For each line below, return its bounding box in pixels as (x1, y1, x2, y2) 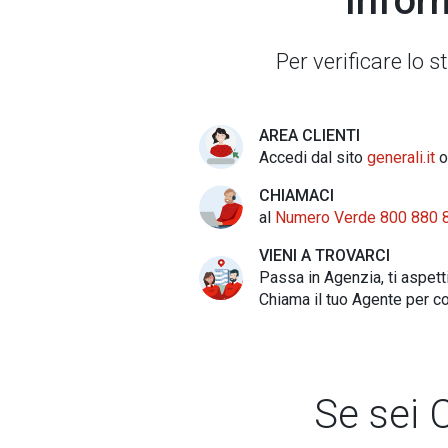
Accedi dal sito (259, 148, 368, 167)
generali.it (367, 148, 436, 167)
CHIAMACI (259, 186, 335, 205)
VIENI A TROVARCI (259, 246, 391, 265)
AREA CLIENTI (259, 126, 361, 145)
